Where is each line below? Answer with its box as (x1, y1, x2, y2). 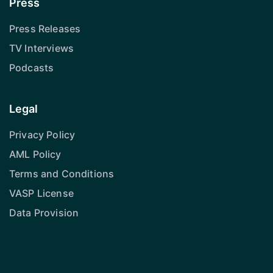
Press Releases (9, 22, 81, 35)
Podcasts (9, 61, 54, 74)
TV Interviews (9, 41, 74, 54)
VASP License (9, 186, 74, 199)
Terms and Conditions (9, 167, 115, 180)
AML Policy (9, 147, 62, 160)
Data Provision (9, 206, 79, 219)
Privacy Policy (9, 128, 76, 141)
